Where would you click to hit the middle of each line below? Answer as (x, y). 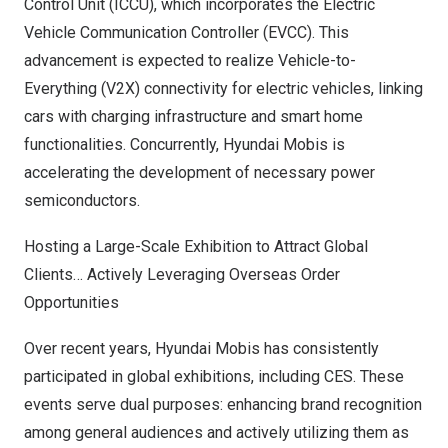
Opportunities (71, 302)
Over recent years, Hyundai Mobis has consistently (201, 348)
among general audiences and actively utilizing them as (216, 432)
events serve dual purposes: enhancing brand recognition (223, 404)
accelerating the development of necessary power (199, 172)
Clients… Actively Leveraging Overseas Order (182, 274)
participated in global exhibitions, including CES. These (214, 376)
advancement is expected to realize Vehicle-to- (190, 60)
